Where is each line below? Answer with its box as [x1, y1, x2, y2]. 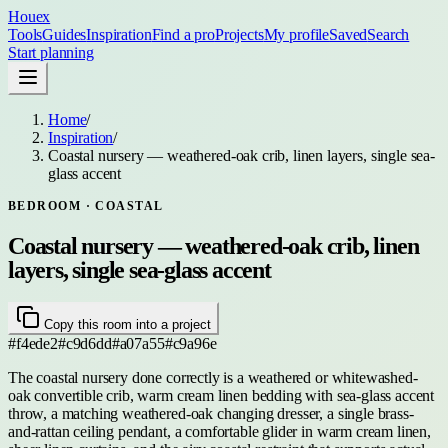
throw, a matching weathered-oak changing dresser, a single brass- [8, 404, 414, 422]
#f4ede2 [8, 334, 58, 352]
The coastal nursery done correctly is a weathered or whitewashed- [8, 368, 418, 386]
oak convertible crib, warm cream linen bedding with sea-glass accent [8, 386, 435, 404]
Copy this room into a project [40, 316, 211, 332]
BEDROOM [8, 199, 82, 213]
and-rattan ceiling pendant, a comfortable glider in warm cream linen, [8, 422, 431, 440]
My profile [263, 26, 330, 43]
